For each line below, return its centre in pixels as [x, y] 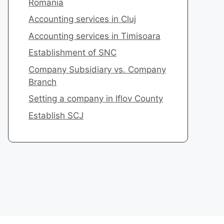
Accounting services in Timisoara [94, 36]
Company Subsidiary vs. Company [97, 69]
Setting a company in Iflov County [96, 98]
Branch [42, 82]
